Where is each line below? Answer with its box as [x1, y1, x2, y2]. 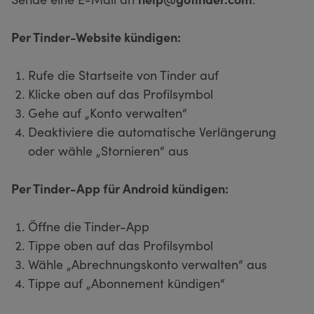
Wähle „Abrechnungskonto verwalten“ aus [28, 254, 267, 273]
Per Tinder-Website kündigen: [11, 27, 181, 46]
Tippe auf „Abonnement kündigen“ [28, 273, 225, 292]
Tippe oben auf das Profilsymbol [28, 235, 213, 254]
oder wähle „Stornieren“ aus [28, 141, 189, 159]
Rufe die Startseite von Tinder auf [28, 65, 219, 83]
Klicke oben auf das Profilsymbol [28, 84, 213, 102]
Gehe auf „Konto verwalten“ [28, 103, 187, 121]
